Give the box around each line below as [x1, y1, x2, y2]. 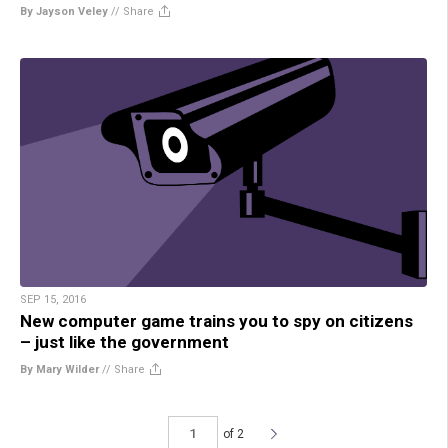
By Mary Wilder [20, 362, 99, 376]
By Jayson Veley [20, 5, 108, 18]
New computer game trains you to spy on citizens [20, 310, 413, 331]
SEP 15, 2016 [20, 292, 86, 306]
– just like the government [20, 331, 229, 352]
